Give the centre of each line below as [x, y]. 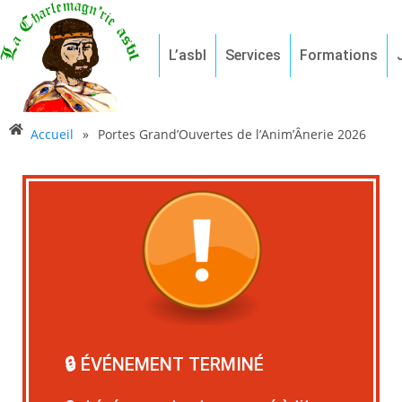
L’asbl [187, 55]
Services [253, 55]
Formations [338, 55]
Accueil [52, 134]
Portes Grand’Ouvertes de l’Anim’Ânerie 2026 [232, 134]
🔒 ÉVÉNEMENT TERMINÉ [165, 364]
